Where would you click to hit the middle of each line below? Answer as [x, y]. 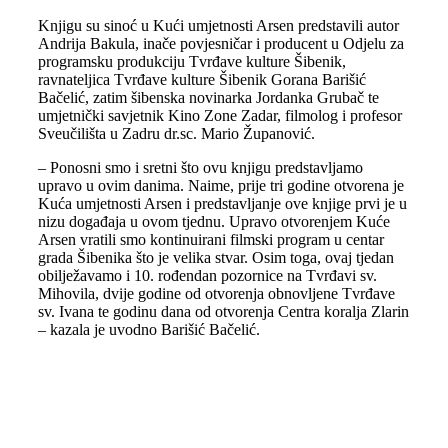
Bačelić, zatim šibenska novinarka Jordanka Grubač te [208, 97]
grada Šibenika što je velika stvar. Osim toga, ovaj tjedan [215, 257]
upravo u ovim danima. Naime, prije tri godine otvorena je [220, 185]
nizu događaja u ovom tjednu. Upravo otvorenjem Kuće [213, 221]
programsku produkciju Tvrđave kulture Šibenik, [191, 61]
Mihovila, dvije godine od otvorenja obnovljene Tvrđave [216, 293]
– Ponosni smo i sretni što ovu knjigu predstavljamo [200, 167]
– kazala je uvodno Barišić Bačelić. [148, 329]
